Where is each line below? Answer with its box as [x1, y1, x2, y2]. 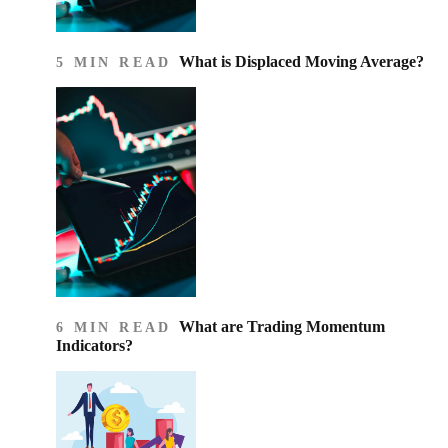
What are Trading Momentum [178, 317, 385, 335]
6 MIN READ [56, 319, 179, 335]
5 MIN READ [56, 54, 179, 70]
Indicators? [56, 336, 133, 354]
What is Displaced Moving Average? [178, 52, 424, 70]
